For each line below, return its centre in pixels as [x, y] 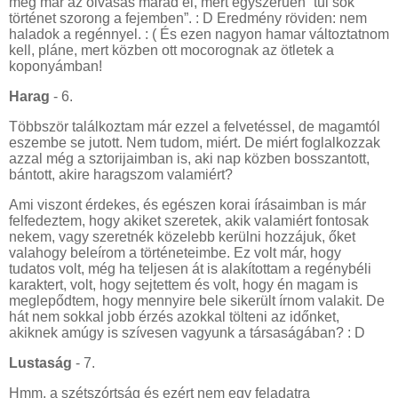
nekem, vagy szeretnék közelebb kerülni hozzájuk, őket [182, 236]
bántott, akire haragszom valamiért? [123, 175]
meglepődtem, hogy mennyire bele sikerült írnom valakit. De [197, 300]
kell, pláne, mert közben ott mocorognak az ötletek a [171, 51]
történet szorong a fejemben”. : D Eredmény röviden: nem [188, 19]
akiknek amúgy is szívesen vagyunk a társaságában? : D [189, 332]
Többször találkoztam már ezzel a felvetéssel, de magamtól [195, 127]
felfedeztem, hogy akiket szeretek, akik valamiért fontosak [189, 220]
